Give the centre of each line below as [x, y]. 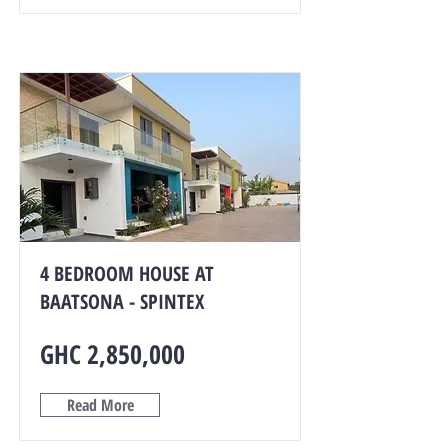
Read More [100, 405]
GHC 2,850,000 [112, 354]
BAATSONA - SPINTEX [122, 301]
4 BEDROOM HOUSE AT [127, 273]
